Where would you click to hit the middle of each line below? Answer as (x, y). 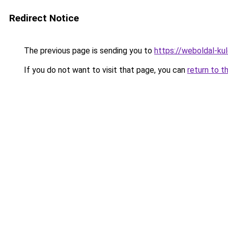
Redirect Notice (44, 18)
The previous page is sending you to (88, 51)
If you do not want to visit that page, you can (105, 70)
